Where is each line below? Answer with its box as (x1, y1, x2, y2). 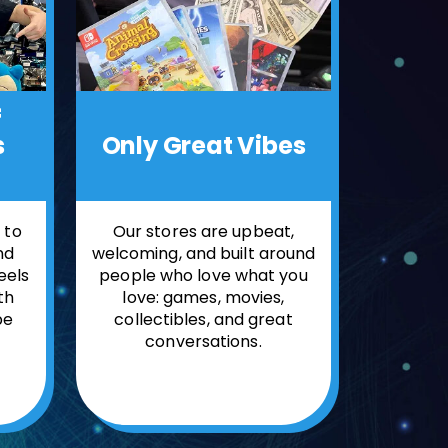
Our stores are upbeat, (112, 219, 295, 243)
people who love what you (99, 263, 308, 287)
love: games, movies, (122, 285, 285, 309)
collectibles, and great (114, 307, 293, 331)
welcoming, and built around (91, 241, 316, 265)
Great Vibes (157, 128, 306, 162)
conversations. (145, 329, 262, 353)
